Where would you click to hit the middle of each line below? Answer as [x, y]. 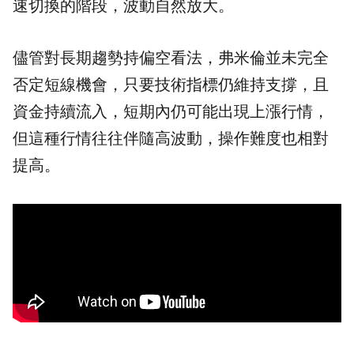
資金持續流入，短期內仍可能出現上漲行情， [171, 111]
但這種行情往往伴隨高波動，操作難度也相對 [171, 138]
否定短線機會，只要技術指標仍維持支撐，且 [171, 84]
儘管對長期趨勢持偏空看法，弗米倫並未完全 [171, 57]
